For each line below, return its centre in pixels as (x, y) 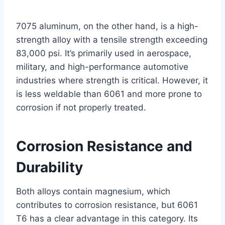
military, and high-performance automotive (102, 67)
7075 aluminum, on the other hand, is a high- (107, 26)
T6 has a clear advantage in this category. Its (107, 218)
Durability (49, 167)
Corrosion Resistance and (104, 146)
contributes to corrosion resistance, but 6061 (107, 205)
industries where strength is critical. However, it (112, 80)
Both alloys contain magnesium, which (93, 191)
